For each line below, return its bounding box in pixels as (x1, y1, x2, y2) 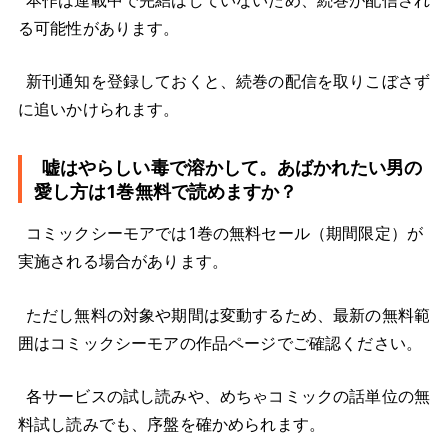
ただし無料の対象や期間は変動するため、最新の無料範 (26, 303, 431, 326)
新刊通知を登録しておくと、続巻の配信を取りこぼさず (26, 70, 430, 93)
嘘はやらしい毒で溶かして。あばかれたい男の (42, 155, 422, 180)
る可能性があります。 (18, 16, 180, 39)
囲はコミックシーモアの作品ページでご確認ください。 (18, 331, 422, 354)
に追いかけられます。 (18, 98, 180, 121)
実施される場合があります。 (18, 250, 229, 273)
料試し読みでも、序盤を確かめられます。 (18, 413, 326, 436)
